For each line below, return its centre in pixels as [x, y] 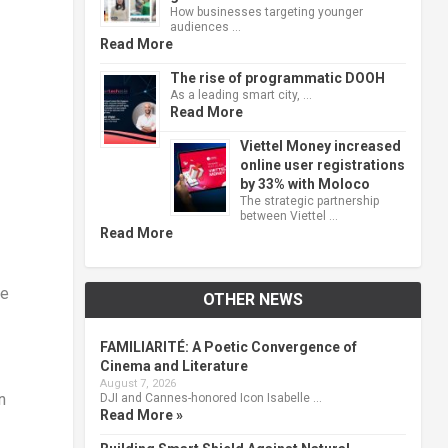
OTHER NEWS [252, 299]
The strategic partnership [309, 200]
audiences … [205, 26]
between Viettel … [288, 215]
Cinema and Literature [173, 365]
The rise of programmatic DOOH [277, 77]
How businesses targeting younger [266, 11]
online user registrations [322, 164]
